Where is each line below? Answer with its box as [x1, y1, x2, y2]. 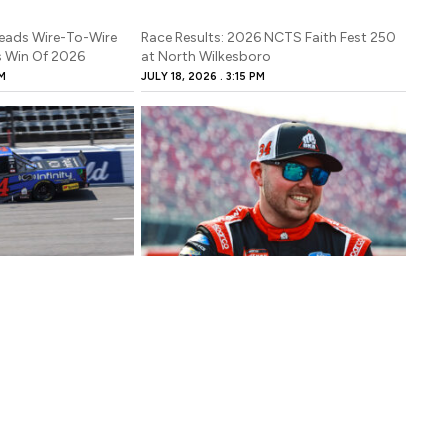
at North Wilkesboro [141, 48, 272, 66]
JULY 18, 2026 [141, 70, 221, 84]
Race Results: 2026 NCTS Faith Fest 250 [141, 29, 397, 47]
